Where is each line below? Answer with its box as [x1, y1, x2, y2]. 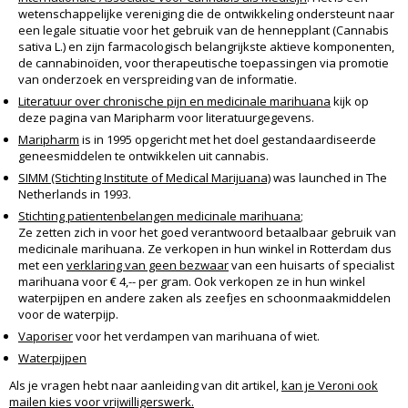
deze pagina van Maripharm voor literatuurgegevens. [18, 109, 314, 127]
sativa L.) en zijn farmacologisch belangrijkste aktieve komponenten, [18, 38, 394, 56]
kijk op [331, 93, 369, 110]
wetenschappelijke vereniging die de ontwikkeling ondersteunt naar [18, 5, 394, 23]
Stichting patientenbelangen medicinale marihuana [18, 208, 301, 225]
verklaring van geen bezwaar [66, 257, 229, 274]
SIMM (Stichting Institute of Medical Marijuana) [18, 169, 270, 187]
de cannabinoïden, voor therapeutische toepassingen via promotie [18, 55, 389, 72]
